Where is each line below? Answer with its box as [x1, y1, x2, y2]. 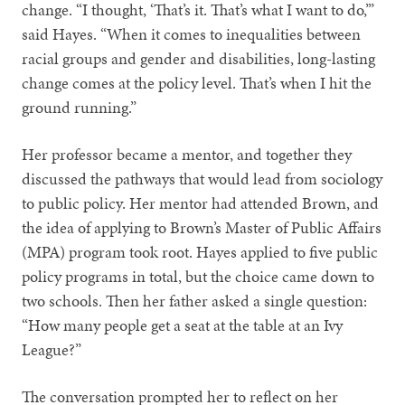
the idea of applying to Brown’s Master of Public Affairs [22, 215, 382, 239]
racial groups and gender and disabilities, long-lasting [22, 46, 376, 70]
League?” [22, 337, 82, 361]
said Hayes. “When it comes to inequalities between [22, 22, 362, 45]
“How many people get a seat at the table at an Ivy [22, 313, 344, 336]
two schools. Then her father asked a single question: [22, 288, 368, 312]
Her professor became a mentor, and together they [22, 142, 353, 165]
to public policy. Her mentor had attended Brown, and [22, 191, 380, 214]
